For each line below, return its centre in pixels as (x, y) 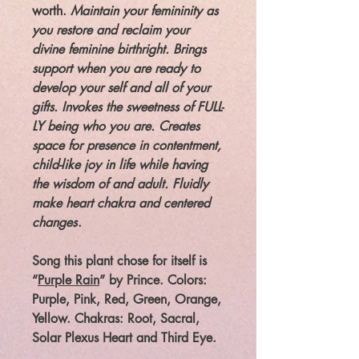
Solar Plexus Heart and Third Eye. (124, 338)
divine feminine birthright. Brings (119, 50)
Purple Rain (69, 280)
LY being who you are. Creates (116, 127)
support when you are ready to (116, 69)
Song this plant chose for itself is (119, 261)
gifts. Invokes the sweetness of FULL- (128, 107)
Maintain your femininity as (144, 11)
